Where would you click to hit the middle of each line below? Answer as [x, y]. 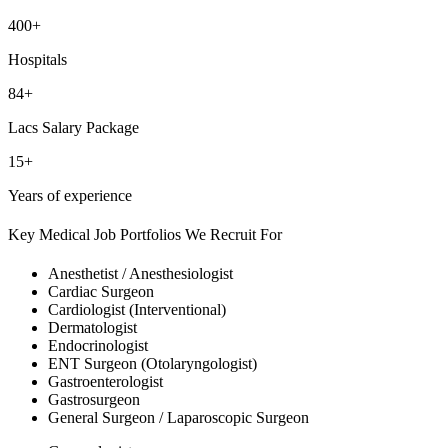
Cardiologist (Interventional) [137, 310]
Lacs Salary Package [73, 127]
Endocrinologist [98, 346]
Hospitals [37, 59]
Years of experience [70, 195]
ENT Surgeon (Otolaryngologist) [152, 364]
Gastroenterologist [105, 382]
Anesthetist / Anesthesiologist [140, 274]
